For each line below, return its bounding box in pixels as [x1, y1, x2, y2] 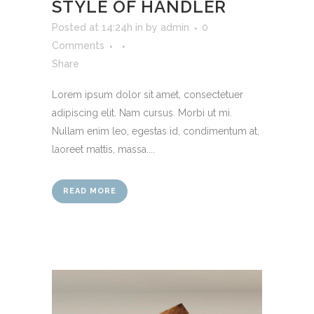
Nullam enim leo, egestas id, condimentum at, [52, 125, 259, 137]
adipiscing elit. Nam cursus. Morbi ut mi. [52, 107, 232, 118]
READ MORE [63, 186, 116, 196]
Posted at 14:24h [52, 22, 132, 33]
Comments [52, 40, 104, 51]
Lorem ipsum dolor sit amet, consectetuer [52, 89, 243, 100]
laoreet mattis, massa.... [52, 144, 155, 155]
